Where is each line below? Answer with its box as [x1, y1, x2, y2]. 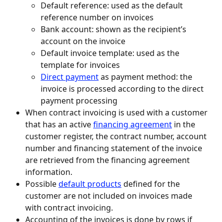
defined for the [121, 178, 182, 189]
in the [172, 118, 197, 130]
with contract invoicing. [25, 202, 113, 213]
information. [25, 166, 72, 177]
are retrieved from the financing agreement [25, 154, 192, 166]
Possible [25, 178, 58, 189]
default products [58, 178, 121, 189]
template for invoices [41, 59, 120, 70]
